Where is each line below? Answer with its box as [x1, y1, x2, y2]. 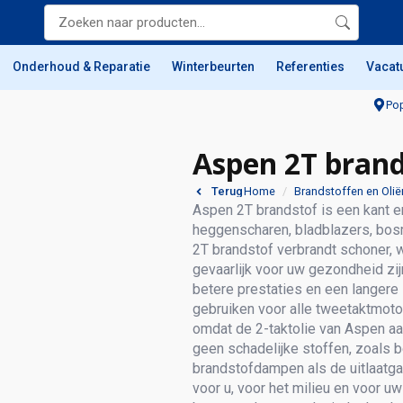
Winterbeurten [172, 59, 255, 74]
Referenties [276, 59, 345, 74]
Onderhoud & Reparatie [13, 59, 150, 74]
